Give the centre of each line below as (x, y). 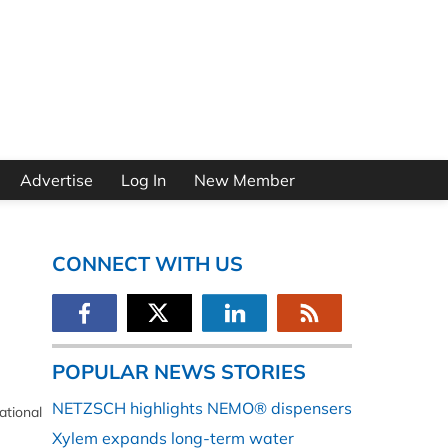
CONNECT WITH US (147, 264)
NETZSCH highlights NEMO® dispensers (202, 408)
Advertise (56, 180)
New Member (244, 180)
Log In (143, 180)
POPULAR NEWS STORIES (179, 372)
